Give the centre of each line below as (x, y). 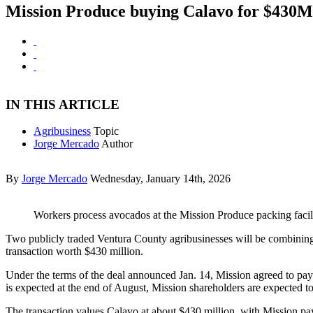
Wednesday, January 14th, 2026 (160, 179)
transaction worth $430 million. (74, 252)
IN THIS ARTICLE (63, 104)
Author (117, 144)
